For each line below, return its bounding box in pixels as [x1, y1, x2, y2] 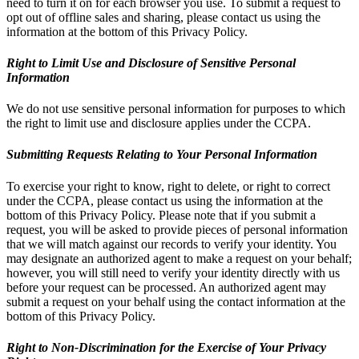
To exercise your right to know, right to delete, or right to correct [6, 179, 330, 193]
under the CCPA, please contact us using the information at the [6, 193, 323, 208]
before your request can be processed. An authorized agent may [6, 280, 326, 294]
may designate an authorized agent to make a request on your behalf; [6, 251, 352, 265]
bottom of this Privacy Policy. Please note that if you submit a [6, 208, 316, 222]
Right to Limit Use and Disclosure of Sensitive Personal [6, 55, 296, 70]
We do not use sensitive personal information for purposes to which [6, 102, 345, 116]
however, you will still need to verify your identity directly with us [6, 265, 340, 280]
